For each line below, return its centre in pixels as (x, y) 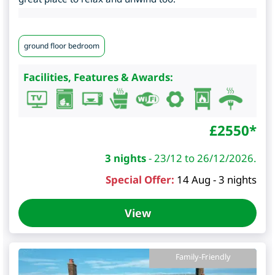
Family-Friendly (203, 257)
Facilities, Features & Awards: (98, 77)
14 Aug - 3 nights (217, 180)
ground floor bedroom (62, 46)
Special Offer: (140, 180)
